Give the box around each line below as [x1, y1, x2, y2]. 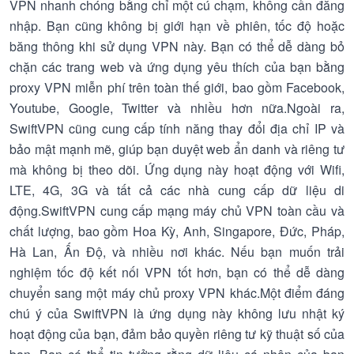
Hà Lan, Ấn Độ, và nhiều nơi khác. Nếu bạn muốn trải [9, 243, 345, 261]
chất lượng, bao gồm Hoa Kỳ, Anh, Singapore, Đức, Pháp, [9, 222, 345, 240]
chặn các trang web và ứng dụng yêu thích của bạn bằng [9, 58, 345, 76]
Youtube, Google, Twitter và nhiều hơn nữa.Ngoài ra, [9, 99, 345, 117]
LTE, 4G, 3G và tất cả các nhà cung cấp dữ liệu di [9, 181, 345, 199]
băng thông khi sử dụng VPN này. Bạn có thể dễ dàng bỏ [9, 37, 345, 55]
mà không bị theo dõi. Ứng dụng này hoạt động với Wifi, [9, 160, 345, 179]
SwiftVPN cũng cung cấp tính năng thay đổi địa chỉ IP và [9, 119, 345, 137]
